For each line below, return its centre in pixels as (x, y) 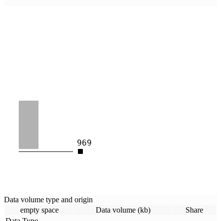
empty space (39, 210)
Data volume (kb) (123, 210)
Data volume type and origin (48, 199)
